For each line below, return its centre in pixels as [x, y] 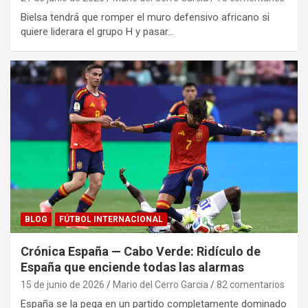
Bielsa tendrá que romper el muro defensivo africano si [145, 18]
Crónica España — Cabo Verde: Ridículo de [141, 252]
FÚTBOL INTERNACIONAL [111, 220]
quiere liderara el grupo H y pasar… [97, 32]
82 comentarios [251, 285]
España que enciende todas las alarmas [132, 267]
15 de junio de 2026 [63, 285]
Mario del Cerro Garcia [161, 285]
